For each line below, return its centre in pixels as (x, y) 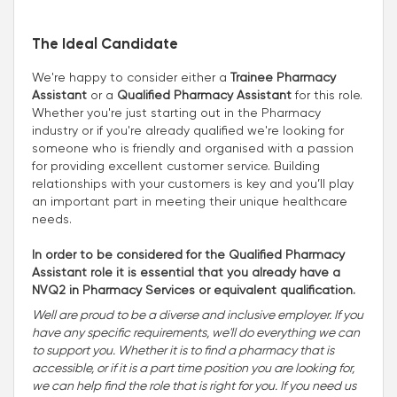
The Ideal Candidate (105, 44)
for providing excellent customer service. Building (176, 165)
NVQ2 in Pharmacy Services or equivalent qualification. (194, 289)
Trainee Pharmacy (283, 77)
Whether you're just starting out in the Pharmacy (176, 112)
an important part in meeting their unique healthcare (190, 201)
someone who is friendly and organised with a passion (193, 148)
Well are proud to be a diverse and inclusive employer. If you (198, 315)
